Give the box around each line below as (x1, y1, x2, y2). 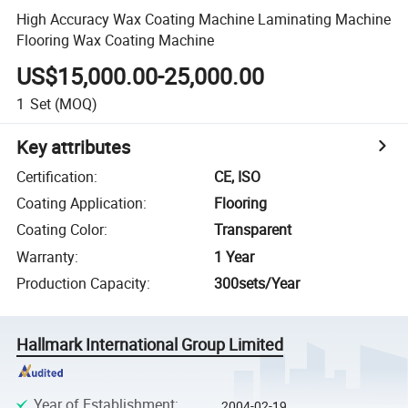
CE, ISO (214, 166, 261, 187)
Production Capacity (16, 273, 148, 294)
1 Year (214, 246, 255, 267)
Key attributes (16, 134, 131, 159)
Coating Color (16, 219, 105, 240)
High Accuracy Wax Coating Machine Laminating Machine (16, 8, 392, 29)
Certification (16, 166, 95, 187)
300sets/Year (214, 273, 301, 294)
